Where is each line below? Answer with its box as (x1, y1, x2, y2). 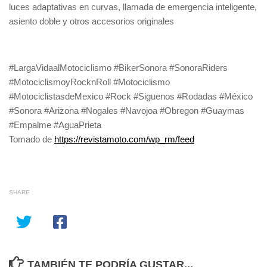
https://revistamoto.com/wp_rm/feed (54, 134, 194, 144)
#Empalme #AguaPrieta (9, 120, 101, 130)
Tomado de (9, 134, 54, 144)
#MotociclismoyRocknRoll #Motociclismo (9, 77, 170, 87)
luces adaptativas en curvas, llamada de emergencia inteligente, (9, 2, 257, 12)
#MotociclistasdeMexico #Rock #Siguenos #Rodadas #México (9, 91, 253, 101)
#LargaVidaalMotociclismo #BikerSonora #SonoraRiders (9, 63, 228, 73)
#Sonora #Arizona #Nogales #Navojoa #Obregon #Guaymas (9, 105, 244, 116)
